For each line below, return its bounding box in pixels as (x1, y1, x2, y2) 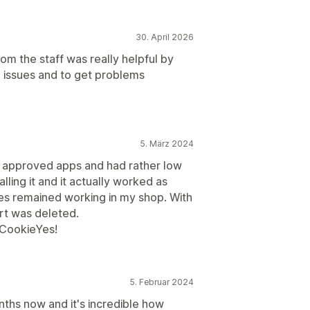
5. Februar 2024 (129, 276, 194, 287)
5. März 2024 (140, 138, 194, 149)
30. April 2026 (136, 31, 194, 42)
